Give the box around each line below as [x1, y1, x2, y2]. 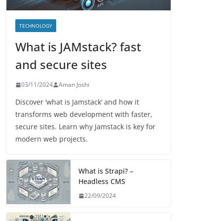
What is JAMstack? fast [15, 38, 141, 55]
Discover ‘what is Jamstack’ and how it [15, 97, 139, 107]
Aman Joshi [59, 80, 89, 89]
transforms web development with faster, [15, 110, 152, 119]
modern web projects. [15, 134, 88, 144]
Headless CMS [78, 177, 125, 186]
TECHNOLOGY [19, 22, 52, 30]
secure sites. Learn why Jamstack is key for [15, 122, 155, 132]
